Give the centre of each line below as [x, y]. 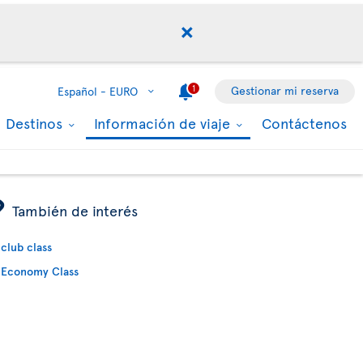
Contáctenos [304, 123]
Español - [82, 91]
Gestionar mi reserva [285, 90]
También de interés [75, 210]
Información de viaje [164, 123]
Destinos [36, 123]
